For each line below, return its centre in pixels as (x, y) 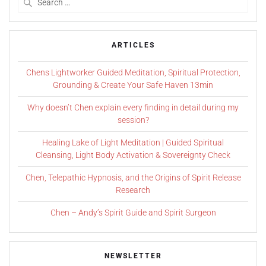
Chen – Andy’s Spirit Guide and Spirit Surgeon (133, 212)
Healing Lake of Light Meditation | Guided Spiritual (133, 142)
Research (133, 190)
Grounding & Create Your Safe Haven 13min (133, 85)
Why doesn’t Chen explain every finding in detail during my (133, 107)
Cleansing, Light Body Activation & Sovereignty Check (133, 155)
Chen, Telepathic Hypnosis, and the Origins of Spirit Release (133, 177)
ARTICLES (133, 45)
